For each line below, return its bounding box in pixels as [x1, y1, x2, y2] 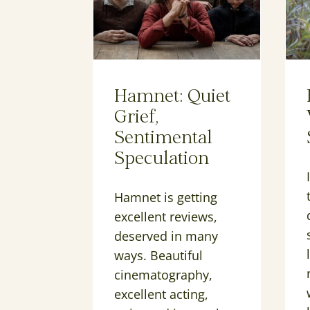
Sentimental [114, 130, 213, 148]
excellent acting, [114, 286, 209, 303]
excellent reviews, [114, 208, 218, 226]
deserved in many [114, 228, 219, 245]
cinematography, [114, 266, 213, 284]
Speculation [114, 151, 210, 169]
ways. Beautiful [114, 247, 203, 264]
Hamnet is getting [114, 189, 218, 206]
